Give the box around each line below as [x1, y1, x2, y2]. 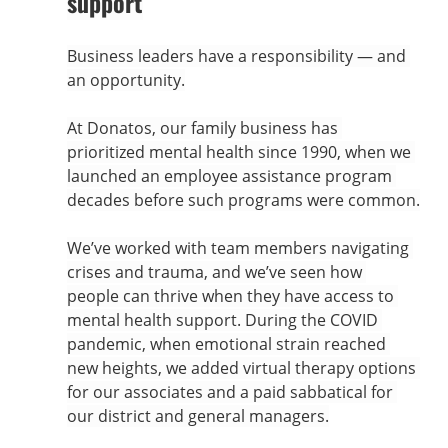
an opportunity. [66, 69, 185, 91]
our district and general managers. [66, 405, 329, 427]
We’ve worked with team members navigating [66, 237, 413, 259]
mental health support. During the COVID [66, 309, 382, 331]
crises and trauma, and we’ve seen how [66, 261, 366, 283]
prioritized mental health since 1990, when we [66, 141, 415, 163]
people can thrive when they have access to [66, 285, 398, 307]
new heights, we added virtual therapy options [66, 357, 420, 379]
